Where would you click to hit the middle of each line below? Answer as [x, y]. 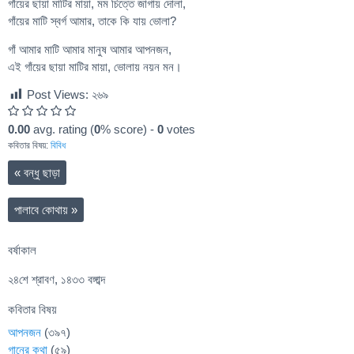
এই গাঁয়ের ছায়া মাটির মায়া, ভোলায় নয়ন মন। [95, 66]
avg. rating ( [62, 130]
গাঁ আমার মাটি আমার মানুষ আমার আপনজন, [90, 49]
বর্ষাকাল [22, 250]
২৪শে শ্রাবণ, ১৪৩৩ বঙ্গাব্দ [56, 279]
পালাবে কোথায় [43, 209]
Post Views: [58, 95]
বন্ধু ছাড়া [40, 173]
